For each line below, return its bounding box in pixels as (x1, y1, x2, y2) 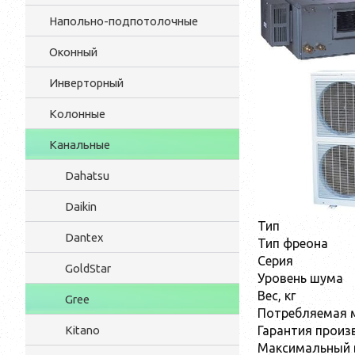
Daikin (65, 200, 97, 213)
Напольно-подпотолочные (49, 14, 198, 28)
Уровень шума (258, 270, 343, 285)
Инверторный (49, 76, 124, 90)
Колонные (49, 107, 105, 120)
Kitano (65, 323, 100, 337)
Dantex (65, 231, 103, 244)
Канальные (49, 138, 110, 151)
